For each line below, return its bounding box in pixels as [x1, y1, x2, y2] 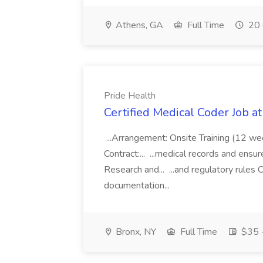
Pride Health [104, 89, 156, 102]
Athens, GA [113, 19, 163, 32]
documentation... [104, 179, 172, 192]
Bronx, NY [113, 225, 156, 238]
